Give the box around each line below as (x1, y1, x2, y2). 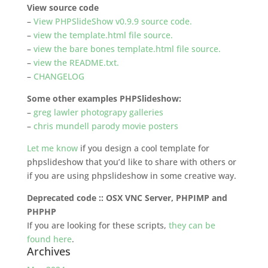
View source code (26, 2, 99, 13)
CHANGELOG (33, 71, 84, 82)
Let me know (26, 142, 78, 154)
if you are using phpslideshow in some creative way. (26, 170, 236, 181)
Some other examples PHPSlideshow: (26, 93, 181, 104)
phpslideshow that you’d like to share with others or (26, 156, 236, 167)
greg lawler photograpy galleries (33, 106, 163, 118)
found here (26, 233, 72, 245)
